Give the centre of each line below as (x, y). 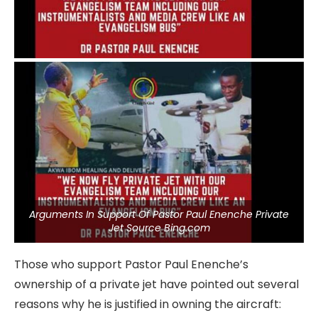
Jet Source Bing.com (159, 228)
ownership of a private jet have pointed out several (157, 284)
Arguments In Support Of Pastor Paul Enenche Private (159, 214)
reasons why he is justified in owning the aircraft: (148, 304)
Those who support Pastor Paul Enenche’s (131, 264)
